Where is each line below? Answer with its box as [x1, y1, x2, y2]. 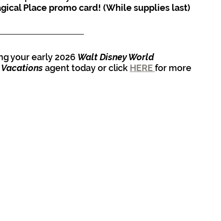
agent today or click [43, 63, 130, 74]
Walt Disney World [77, 52, 156, 63]
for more [155, 63, 193, 74]
